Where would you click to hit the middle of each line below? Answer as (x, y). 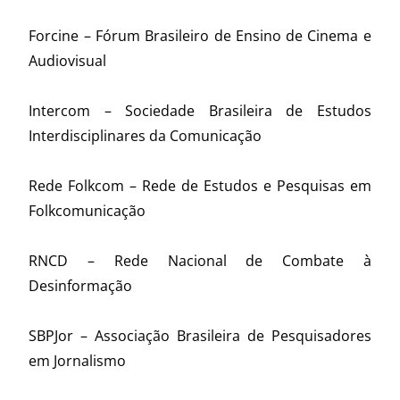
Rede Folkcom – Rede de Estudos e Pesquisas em (200, 186)
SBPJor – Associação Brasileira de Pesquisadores (200, 336)
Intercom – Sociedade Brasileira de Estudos (200, 111)
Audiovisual (68, 61)
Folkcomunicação (87, 211)
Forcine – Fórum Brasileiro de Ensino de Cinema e (200, 36)
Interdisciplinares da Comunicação (146, 136)
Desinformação (81, 286)
